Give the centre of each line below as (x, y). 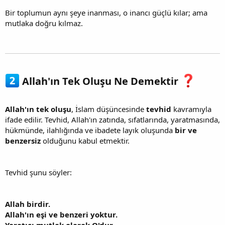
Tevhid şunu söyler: (38, 173)
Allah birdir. (28, 204)
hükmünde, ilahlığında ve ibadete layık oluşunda (90, 130)
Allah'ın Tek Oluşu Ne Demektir (100, 81)
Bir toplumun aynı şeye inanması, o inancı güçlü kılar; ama (106, 12)
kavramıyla (191, 109)
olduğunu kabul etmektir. (85, 141)
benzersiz (23, 141)
